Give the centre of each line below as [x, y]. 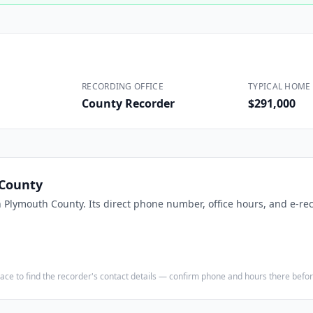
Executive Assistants [260, 29]
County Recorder [128, 103]
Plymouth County [44, 204]
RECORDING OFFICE [123, 86]
